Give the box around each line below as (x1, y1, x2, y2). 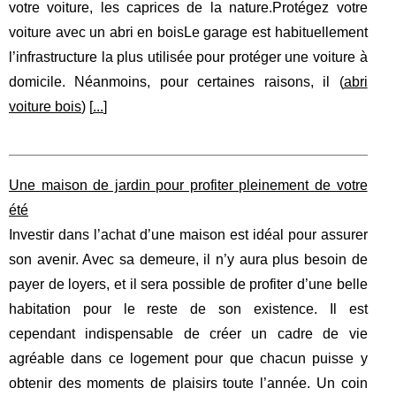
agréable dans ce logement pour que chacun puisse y (9, 350, 368, 366)
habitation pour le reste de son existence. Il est (9, 301, 368, 316)
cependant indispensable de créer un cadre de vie (9, 325, 368, 341)
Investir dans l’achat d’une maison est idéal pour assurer (9, 226, 368, 242)
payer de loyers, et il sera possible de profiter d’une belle (9, 276, 368, 292)
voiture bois (9, 98, 81, 114)
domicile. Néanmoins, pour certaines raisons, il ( (9, 73, 344, 89)
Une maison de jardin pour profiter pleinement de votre (9, 177, 368, 193)
